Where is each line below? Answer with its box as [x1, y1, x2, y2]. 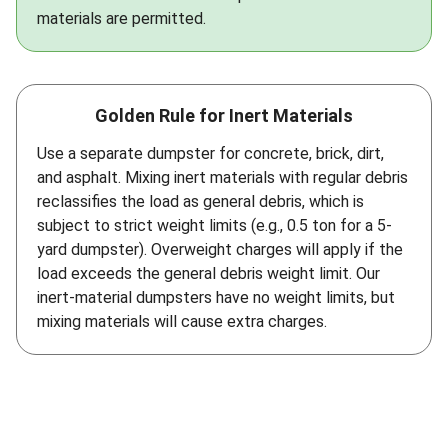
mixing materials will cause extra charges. [37, 312, 327, 332]
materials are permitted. [37, 9, 206, 29]
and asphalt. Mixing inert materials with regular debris [37, 168, 408, 188]
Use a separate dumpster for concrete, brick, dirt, [37, 144, 384, 164]
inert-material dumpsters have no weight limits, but [37, 288, 395, 308]
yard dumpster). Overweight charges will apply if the [37, 240, 403, 260]
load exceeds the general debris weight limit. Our [37, 264, 380, 284]
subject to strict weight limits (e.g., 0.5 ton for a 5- [37, 216, 392, 236]
